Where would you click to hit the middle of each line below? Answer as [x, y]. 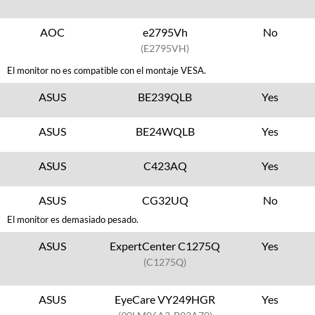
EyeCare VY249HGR [165, 299]
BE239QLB [165, 97]
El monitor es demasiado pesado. [73, 219]
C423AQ [165, 166]
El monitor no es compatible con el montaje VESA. [107, 70]
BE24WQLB [165, 131]
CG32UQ [165, 200]
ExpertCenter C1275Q [165, 246]
